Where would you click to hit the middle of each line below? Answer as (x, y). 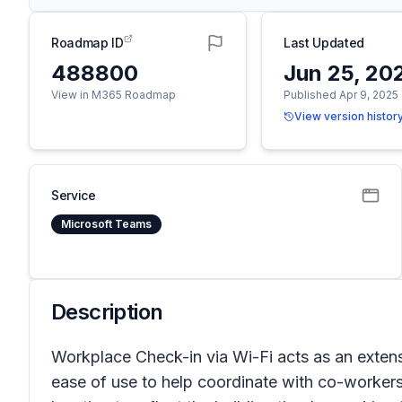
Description (107, 312)
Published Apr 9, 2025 (341, 95)
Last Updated (324, 43)
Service (74, 195)
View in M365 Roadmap (114, 95)
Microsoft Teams (106, 224)
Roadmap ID (87, 43)
